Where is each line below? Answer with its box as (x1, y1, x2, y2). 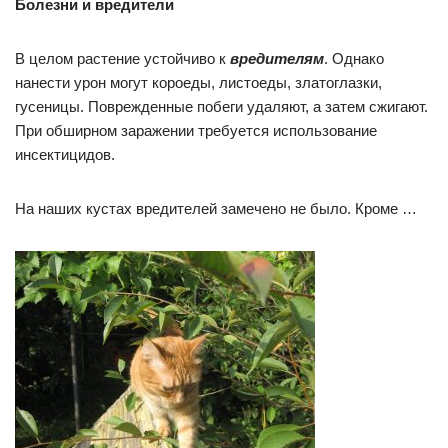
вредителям (230, 50, 324, 68)
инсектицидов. (15, 146, 115, 164)
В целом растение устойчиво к (15, 50, 230, 68)
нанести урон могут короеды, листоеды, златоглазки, (15, 74, 382, 92)
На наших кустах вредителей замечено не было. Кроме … (15, 200, 417, 218)
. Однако (324, 50, 384, 68)
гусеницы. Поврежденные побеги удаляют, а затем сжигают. (15, 98, 428, 116)
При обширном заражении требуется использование (15, 122, 377, 140)
